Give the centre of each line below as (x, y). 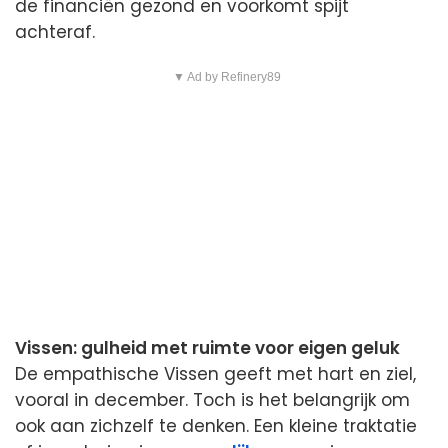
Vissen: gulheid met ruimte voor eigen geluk (207, 348)
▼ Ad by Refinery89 (226, 77)
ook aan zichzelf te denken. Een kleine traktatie (216, 426)
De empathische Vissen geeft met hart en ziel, (215, 374)
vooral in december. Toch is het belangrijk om (212, 400)
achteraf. (55, 32)
